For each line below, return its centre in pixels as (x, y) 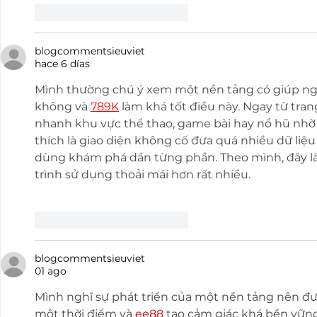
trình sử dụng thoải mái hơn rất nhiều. (143, 175)
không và (63, 107)
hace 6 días (62, 64)
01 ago (51, 271)
